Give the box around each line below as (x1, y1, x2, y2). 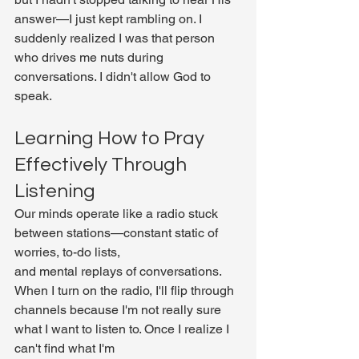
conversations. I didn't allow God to (14, 69, 214, 84)
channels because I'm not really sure (14, 302, 224, 317)
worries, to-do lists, (14, 244, 123, 260)
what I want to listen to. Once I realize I (14, 321, 232, 337)
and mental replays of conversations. (14, 264, 224, 279)
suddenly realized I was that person (14, 30, 218, 46)
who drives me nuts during (14, 50, 167, 65)
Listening (14, 181, 95, 201)
